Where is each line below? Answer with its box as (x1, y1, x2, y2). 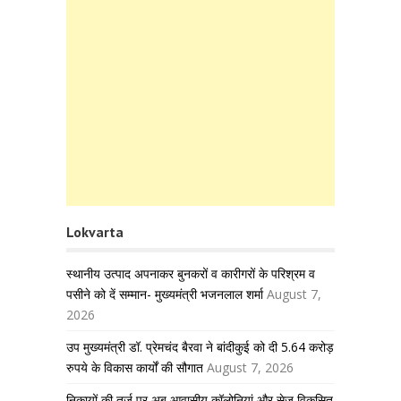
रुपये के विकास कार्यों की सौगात (66, 358, 203, 376)
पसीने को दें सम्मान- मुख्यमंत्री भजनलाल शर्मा (66, 285, 263, 303)
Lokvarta (66, 222, 124, 241)
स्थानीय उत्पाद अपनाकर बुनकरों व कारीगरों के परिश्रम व (66, 264, 315, 282)
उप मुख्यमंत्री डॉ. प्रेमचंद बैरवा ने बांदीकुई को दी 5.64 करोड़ (66, 337, 334, 355)
